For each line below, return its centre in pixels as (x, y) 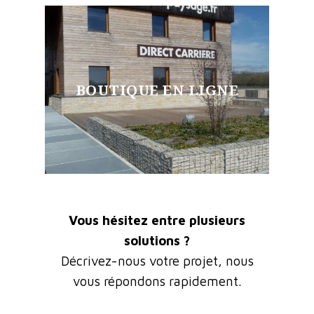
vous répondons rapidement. (157, 281)
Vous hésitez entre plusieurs (157, 220)
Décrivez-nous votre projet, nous (157, 260)
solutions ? (157, 240)
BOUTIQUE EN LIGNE (157, 89)
